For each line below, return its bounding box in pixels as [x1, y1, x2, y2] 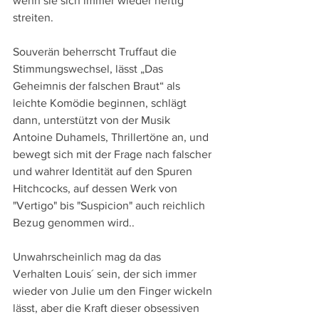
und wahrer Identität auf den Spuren [13, 165, 195, 178]
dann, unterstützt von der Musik [13, 114, 173, 127]
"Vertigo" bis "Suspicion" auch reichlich [13, 199, 208, 212]
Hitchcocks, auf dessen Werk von [13, 182, 180, 195]
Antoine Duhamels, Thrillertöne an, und [13, 131, 211, 144]
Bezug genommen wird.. [13, 216, 135, 229]
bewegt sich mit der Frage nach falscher [13, 148, 214, 161]
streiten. [13, 11, 53, 24]
